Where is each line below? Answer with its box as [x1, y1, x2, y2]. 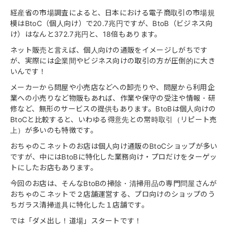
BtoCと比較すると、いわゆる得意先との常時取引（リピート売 [10, 115, 217, 124]
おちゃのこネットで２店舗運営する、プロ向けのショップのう [10, 190, 215, 198]
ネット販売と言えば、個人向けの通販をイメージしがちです [10, 45, 208, 54]
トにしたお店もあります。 [10, 163, 98, 172]
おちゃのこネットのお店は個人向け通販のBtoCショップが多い [10, 142, 218, 150]
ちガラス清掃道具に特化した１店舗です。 [10, 200, 149, 209]
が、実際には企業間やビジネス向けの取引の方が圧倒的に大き [10, 56, 215, 65]
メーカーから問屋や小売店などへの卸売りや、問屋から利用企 [10, 83, 215, 91]
